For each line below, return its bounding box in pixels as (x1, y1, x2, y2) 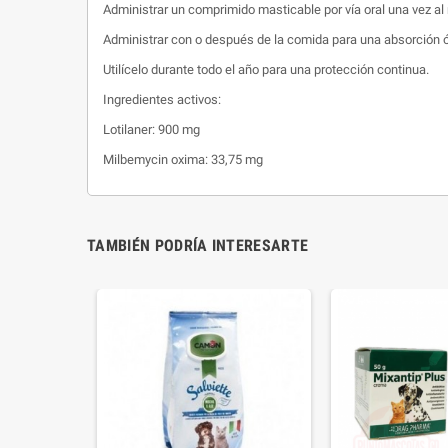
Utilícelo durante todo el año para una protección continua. (103, 61, 429, 77)
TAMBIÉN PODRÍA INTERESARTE (87, 235, 309, 255)
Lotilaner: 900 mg (103, 121, 200, 137)
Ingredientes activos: (103, 91, 221, 107)
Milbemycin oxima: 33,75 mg (103, 151, 263, 167)
